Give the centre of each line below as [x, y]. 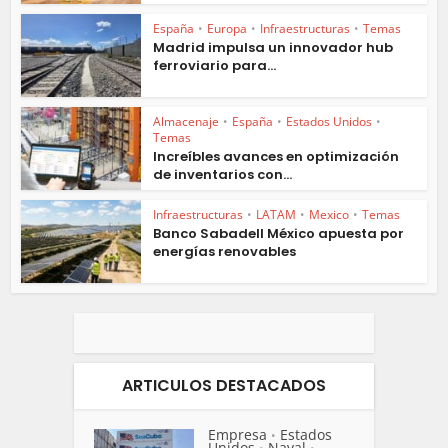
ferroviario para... [215, 66]
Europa [227, 29]
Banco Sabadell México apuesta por [279, 233]
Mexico [329, 214]
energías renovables [225, 251]
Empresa [238, 434]
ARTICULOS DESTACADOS [224, 385]
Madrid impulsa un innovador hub [273, 48]
